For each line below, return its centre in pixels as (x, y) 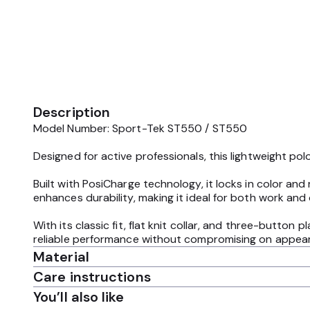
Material (61, 257)
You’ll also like (79, 297)
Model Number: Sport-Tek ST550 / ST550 (140, 128)
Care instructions (92, 277)
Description (72, 112)
